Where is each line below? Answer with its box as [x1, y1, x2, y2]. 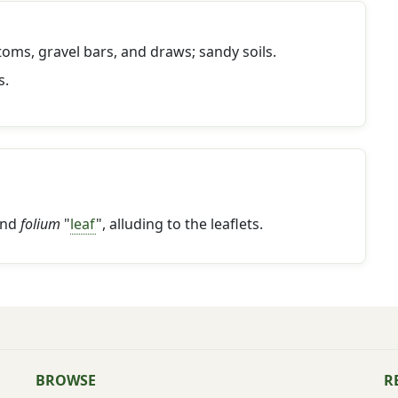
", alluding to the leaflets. [96, 214, 263, 234]
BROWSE [36, 370, 96, 390]
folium [20, 214, 60, 234]
